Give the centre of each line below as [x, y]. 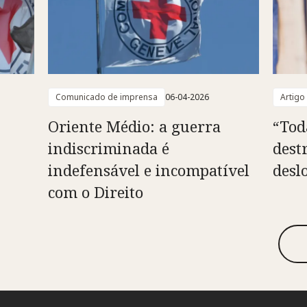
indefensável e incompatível [148, 170]
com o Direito [95, 192]
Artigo [292, 97]
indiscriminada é [108, 148]
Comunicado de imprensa [106, 97]
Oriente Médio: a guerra [134, 126]
